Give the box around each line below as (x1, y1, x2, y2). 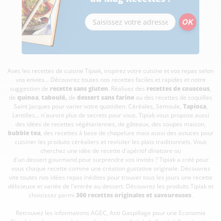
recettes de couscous (147, 84, 210, 93)
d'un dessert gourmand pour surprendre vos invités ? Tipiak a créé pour (12, 155, 209, 164)
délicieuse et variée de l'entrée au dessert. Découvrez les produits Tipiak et (7, 182, 214, 190)
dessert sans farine (77, 93, 134, 102)
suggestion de (10, 84, 50, 93)
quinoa (17, 93, 38, 102)
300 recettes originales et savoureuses (75, 191, 191, 199)
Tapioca (183, 102, 206, 110)
